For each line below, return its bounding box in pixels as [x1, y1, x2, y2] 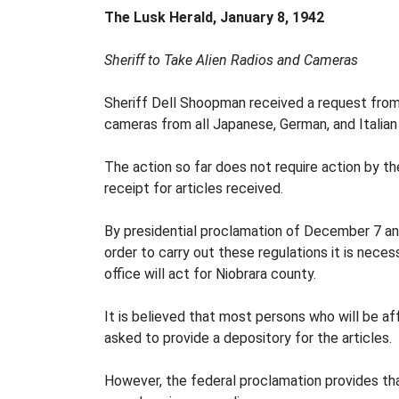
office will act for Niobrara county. [104, 265, 316, 282]
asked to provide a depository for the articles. [104, 330, 392, 346]
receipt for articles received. [104, 180, 287, 197]
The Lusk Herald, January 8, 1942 [104, 9, 324, 26]
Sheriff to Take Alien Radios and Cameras [104, 52, 358, 69]
